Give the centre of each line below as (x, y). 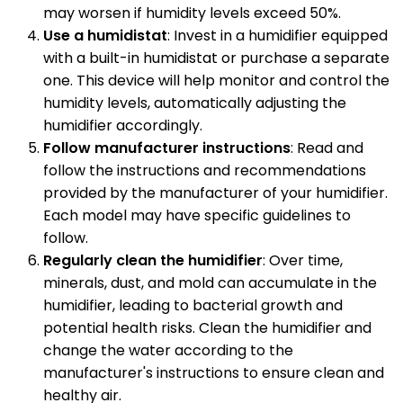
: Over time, (303, 260)
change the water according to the (168, 350)
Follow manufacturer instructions (167, 148)
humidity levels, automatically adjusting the (195, 103)
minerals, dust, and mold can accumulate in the (210, 282)
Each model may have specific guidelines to (197, 215)
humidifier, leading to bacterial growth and (193, 305)
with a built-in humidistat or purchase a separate (216, 58)
